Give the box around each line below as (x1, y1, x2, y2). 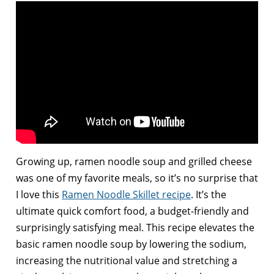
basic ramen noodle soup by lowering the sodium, (16, 237, 246, 251)
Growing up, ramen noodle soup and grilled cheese (16, 155, 252, 169)
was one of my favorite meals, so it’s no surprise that (16, 171, 258, 185)
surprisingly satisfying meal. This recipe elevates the (16, 221, 254, 235)
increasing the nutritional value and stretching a (16, 254, 237, 268)
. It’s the (191, 188, 226, 202)
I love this (16, 188, 62, 202)
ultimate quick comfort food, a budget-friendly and (16, 204, 249, 218)
